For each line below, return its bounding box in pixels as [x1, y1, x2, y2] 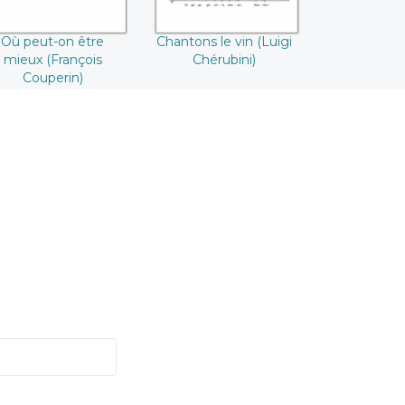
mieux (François [3, 52, 102, 69]
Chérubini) [193, 52, 256, 69]
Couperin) [22, 70, 83, 87]
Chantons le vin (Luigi [156, 33, 292, 51]
